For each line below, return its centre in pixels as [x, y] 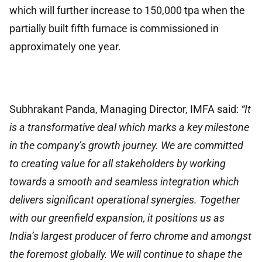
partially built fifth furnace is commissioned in [114, 28]
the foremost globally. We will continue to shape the [126, 254]
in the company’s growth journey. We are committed [126, 145]
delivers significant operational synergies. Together [125, 199]
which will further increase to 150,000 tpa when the [127, 10]
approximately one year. [65, 46]
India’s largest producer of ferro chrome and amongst [130, 236]
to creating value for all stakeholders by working [118, 163]
